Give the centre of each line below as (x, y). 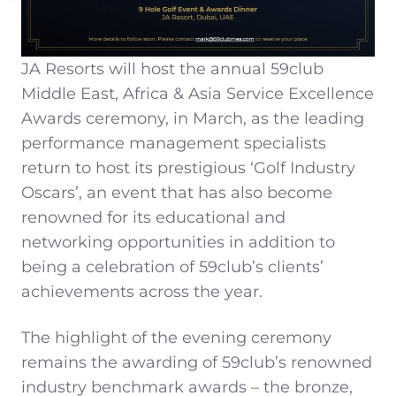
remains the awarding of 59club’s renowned (197, 362)
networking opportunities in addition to (178, 242)
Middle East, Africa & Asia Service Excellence (198, 93)
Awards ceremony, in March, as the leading (193, 118)
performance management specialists (174, 143)
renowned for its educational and (153, 217)
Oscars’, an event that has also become (177, 192)
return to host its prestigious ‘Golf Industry (188, 168)
